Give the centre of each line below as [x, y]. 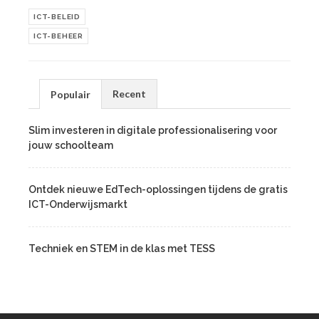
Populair [70, 94]
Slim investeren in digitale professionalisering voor [153, 130]
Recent [129, 93]
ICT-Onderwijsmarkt [78, 204]
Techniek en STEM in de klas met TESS [122, 248]
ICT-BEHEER [58, 36]
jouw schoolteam [71, 145]
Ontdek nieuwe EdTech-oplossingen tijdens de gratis [158, 189]
